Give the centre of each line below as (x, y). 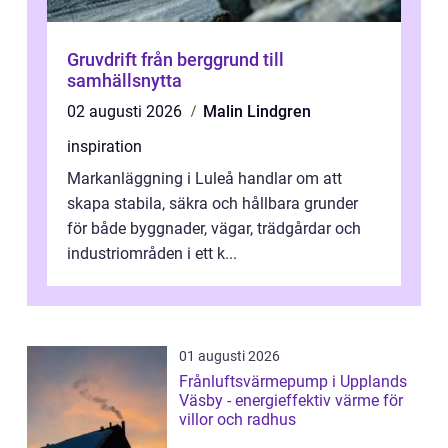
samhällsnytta (124, 81)
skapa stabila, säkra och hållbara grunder (212, 204)
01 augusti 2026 (229, 356)
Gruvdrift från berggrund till (104, 60)
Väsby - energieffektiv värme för (291, 401)
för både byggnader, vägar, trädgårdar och (214, 229)
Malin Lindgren (257, 112)
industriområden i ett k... (152, 254)
